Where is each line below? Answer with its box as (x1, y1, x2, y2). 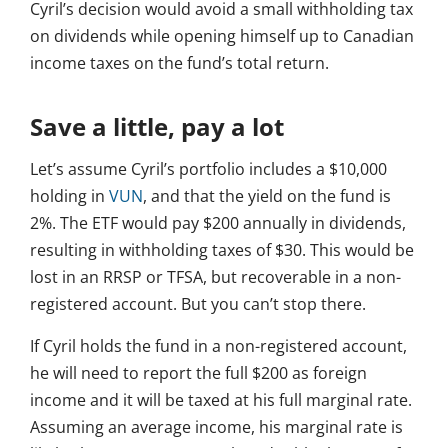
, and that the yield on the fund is (143, 185, 391, 208)
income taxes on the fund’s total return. (30, 52, 329, 75)
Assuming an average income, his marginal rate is (30, 416, 403, 439)
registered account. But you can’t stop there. (30, 293, 366, 316)
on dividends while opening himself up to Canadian (30, 25, 414, 48)
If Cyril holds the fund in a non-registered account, (30, 335, 407, 358)
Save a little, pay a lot (30, 110, 284, 144)
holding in (30, 185, 109, 208)
